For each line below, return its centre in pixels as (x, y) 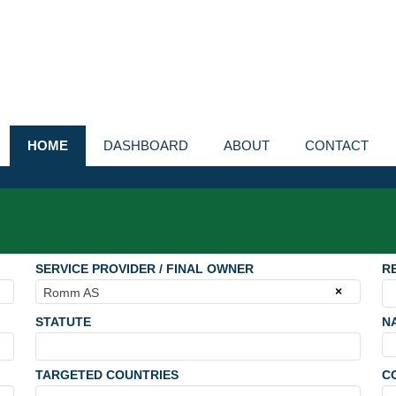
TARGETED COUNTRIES (107, 375)
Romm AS (72, 293)
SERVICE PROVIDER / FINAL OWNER (145, 269)
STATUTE (64, 322)
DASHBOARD (146, 145)
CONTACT (337, 145)
